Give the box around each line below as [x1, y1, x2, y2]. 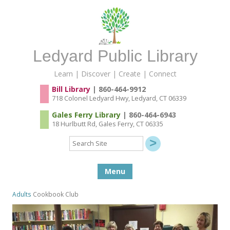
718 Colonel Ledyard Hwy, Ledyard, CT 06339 [51, 93, 186, 103]
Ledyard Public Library [32, 46, 198, 65]
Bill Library [51, 84, 90, 94]
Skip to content [132, 162, 183, 172]
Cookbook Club [33, 190, 79, 199]
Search [69, 133, 91, 144]
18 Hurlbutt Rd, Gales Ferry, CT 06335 [51, 119, 163, 128]
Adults [12, 190, 31, 199]
